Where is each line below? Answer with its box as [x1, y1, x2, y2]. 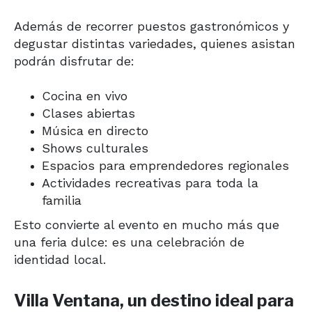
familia [42, 192, 81, 208]
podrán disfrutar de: [14, 53, 134, 68]
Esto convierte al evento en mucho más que [14, 217, 279, 232]
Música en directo [42, 123, 148, 138]
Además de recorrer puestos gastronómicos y [14, 18, 289, 33]
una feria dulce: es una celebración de [14, 234, 244, 249]
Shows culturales [42, 140, 148, 155]
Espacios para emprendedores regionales [42, 157, 289, 173]
